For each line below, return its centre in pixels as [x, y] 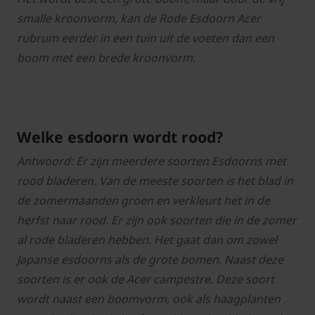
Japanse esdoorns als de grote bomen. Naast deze [150, 260]
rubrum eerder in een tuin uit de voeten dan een [146, 38]
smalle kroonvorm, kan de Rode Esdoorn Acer [139, 19]
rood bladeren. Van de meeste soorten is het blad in [155, 181]
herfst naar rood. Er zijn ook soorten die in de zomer [157, 220]
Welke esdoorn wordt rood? [120, 137]
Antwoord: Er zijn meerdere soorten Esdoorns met [152, 161]
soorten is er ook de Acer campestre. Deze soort [146, 279]
